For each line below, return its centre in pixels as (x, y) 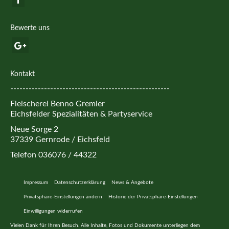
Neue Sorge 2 (34, 129)
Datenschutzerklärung (80, 182)
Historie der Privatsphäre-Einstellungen (153, 197)
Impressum (36, 182)
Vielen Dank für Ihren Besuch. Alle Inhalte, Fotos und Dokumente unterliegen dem (105, 225)
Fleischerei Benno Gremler (58, 104)
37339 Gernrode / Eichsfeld (60, 139)
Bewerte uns (30, 28)
